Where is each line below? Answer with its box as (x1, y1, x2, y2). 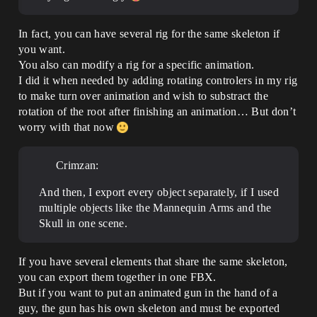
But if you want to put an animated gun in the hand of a (18, 287, 278, 299)
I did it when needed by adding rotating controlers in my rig (18, 74, 298, 86)
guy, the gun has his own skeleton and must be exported (18, 302, 280, 314)
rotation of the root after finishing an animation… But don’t (18, 105, 296, 117)
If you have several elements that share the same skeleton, (18, 255, 288, 267)
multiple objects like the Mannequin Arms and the (39, 202, 272, 214)
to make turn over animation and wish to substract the (18, 90, 268, 102)
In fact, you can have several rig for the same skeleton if (18, 28, 280, 40)
